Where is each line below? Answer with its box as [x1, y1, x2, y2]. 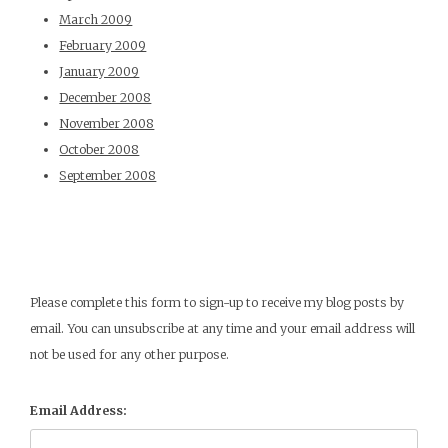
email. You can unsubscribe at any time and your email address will [29, 321, 415, 337]
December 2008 [59, 89, 152, 105]
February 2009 [59, 37, 147, 53]
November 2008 [59, 115, 155, 131]
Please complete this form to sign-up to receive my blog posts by [29, 295, 404, 311]
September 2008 [59, 167, 157, 183]
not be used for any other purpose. [29, 347, 229, 363]
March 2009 [59, 11, 133, 27]
